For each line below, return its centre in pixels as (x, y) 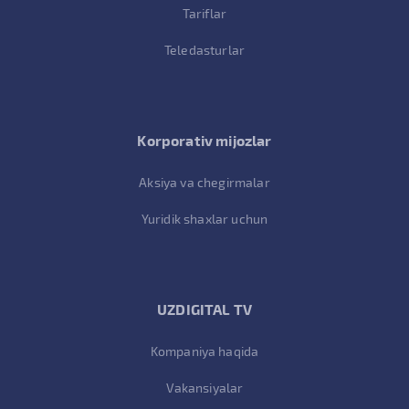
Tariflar (204, 14)
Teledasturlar (204, 50)
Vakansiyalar (204, 388)
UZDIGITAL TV (204, 309)
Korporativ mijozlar (204, 141)
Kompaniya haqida (204, 351)
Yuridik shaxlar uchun (204, 219)
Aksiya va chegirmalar (204, 183)
